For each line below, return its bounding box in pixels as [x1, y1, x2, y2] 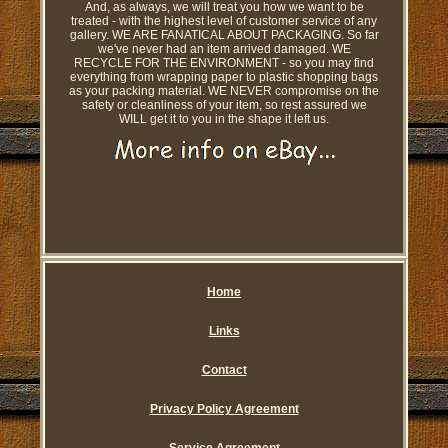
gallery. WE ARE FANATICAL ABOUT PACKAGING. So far [69, 28, 379, 43]
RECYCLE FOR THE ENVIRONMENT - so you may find [74, 56, 374, 71]
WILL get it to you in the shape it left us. [119, 112, 329, 127]
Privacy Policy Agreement [149, 402, 299, 417]
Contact [201, 363, 247, 378]
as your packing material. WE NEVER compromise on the [69, 84, 379, 99]
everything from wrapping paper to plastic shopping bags [70, 70, 378, 85]
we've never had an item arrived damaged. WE [97, 42, 351, 57]
